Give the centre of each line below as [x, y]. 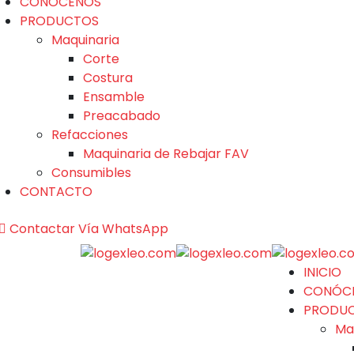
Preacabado [122, 115]
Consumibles [91, 172]
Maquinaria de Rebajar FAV [166, 153]
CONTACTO [56, 191]
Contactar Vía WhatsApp [89, 228]
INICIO [322, 273]
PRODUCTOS [59, 21]
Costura [108, 77]
